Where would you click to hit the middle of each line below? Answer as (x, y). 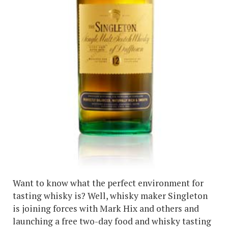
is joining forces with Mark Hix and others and (106, 209)
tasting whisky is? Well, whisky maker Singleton (110, 196)
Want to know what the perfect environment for (108, 183)
